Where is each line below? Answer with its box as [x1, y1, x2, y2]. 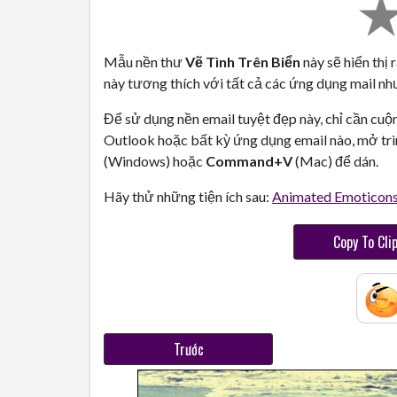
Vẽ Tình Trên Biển [185, 53, 300, 70]
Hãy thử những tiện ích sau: [104, 188, 272, 205]
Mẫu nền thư [104, 53, 185, 70]
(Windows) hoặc [104, 152, 206, 169]
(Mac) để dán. [292, 152, 378, 169]
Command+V [206, 152, 292, 169]
